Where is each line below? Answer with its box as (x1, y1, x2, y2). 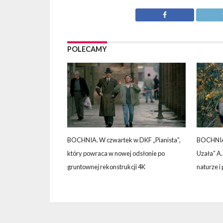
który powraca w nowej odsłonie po (67, 149, 165, 158)
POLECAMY (67, 45, 107, 54)
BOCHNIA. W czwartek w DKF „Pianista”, (67, 136, 181, 144)
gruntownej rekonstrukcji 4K (67, 163, 145, 171)
